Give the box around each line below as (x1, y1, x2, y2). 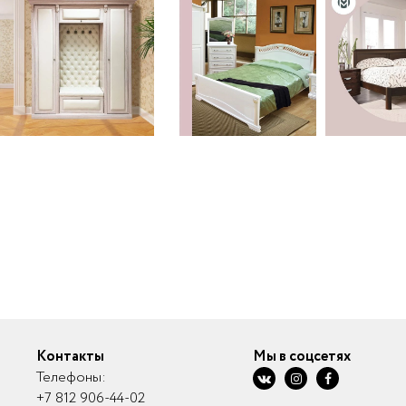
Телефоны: (36, 367, 106, 388)
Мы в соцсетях (253, 346, 352, 367)
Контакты (36, 346, 104, 367)
